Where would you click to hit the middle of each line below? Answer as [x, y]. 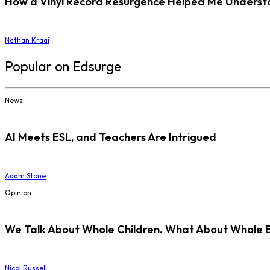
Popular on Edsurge [63, 67]
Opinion [18, 193]
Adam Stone [25, 176]
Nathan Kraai [27, 40]
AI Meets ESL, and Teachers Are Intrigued [111, 137]
